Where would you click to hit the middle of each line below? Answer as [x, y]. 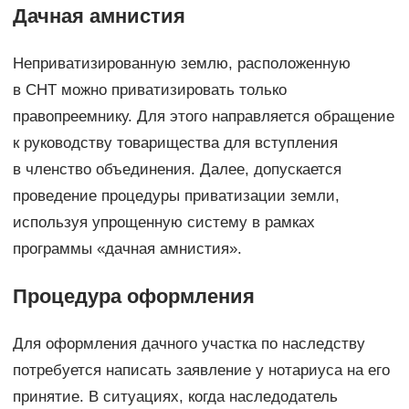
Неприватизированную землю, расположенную [181, 63]
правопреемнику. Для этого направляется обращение [203, 116]
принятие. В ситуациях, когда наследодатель [175, 396]
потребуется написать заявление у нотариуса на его [201, 370]
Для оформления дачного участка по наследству [189, 343]
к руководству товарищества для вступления [175, 142]
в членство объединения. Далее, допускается [177, 169]
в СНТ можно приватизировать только [149, 89]
